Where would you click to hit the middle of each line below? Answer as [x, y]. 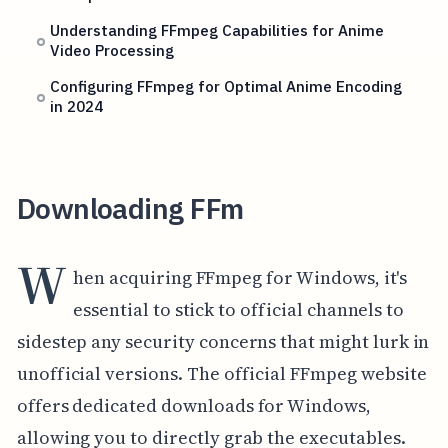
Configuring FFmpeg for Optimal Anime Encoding [226, 86]
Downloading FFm [130, 208]
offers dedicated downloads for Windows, [193, 405]
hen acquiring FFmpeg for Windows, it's [240, 277]
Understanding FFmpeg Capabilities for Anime [217, 30]
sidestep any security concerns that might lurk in [223, 341]
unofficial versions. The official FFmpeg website [221, 373]
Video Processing [112, 50]
